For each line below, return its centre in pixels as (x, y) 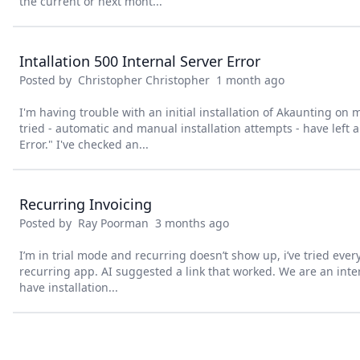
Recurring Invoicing (86, 204)
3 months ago (189, 223)
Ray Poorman (113, 223)
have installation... (69, 287)
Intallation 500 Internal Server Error (140, 61)
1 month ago (247, 80)
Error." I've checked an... (84, 144)
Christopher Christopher (144, 80)
